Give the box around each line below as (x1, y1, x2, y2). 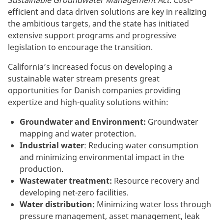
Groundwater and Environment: (20, 116, 146, 127)
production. (20, 163, 63, 174)
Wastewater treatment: (20, 175, 112, 186)
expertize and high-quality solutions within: (8, 96, 168, 108)
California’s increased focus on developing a (8, 61, 172, 72)
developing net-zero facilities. (20, 187, 129, 198)
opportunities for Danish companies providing (8, 84, 181, 96)
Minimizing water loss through (95, 198, 211, 210)
